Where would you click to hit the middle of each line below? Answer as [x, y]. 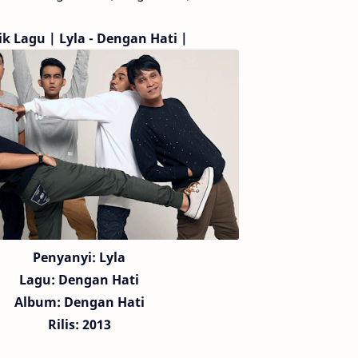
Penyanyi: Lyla [79, 257]
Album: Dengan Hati [79, 302]
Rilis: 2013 [79, 324]
